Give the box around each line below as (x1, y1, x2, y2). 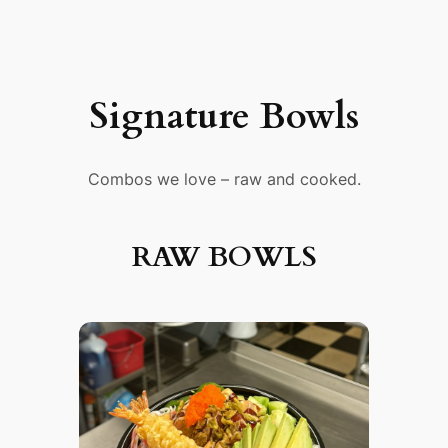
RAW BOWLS (131, 238, 317, 277)
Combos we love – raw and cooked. (87, 169, 361, 190)
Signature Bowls (89, 91, 359, 141)
